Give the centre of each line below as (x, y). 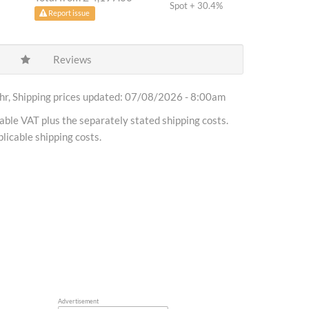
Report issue (69, 13)
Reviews (71, 59)
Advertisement (78, 301)
